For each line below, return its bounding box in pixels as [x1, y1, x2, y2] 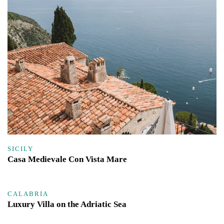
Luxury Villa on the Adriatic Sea [7, 199, 126, 209]
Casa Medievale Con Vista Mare [7, 154, 127, 164]
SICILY [7, 144, 33, 152]
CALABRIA [7, 190, 48, 198]
